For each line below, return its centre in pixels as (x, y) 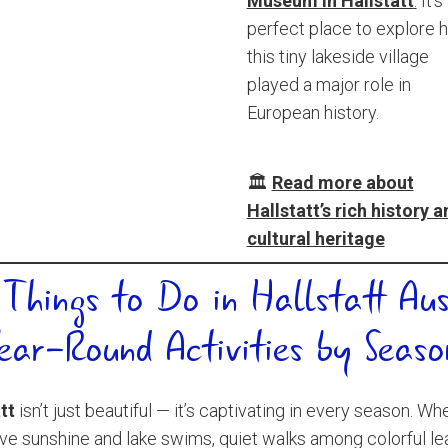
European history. (312, 112)
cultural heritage (315, 238)
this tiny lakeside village (337, 56)
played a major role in (328, 84)
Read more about (342, 182)
